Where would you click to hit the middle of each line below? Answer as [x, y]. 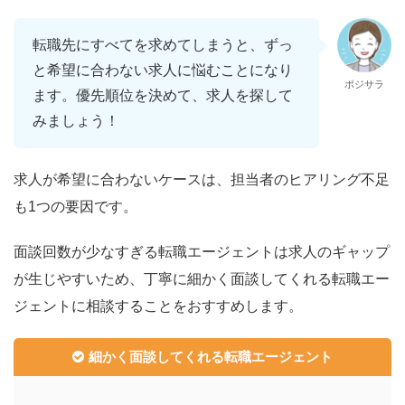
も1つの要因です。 [75, 206]
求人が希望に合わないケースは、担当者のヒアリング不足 [202, 179]
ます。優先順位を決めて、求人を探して [163, 95]
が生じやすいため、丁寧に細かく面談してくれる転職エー [202, 278]
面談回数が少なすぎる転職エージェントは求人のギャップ [202, 251]
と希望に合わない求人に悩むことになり [163, 70]
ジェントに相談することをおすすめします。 [158, 306]
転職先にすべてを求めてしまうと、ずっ [163, 44]
